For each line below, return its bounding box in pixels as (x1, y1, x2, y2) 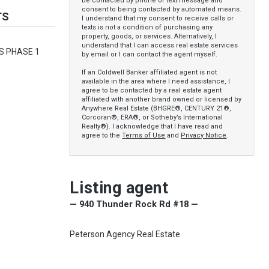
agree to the (82, 131, 122, 139)
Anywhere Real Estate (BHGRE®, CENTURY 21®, (82, 104, 232, 112)
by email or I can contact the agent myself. (82, 50, 218, 58)
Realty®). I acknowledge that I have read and (82, 122, 223, 130)
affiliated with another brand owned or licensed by (82, 95, 242, 103)
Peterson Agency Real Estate (70, 229, 181, 239)
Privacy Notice (181, 131, 227, 139)
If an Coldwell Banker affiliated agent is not (82, 68, 217, 76)
